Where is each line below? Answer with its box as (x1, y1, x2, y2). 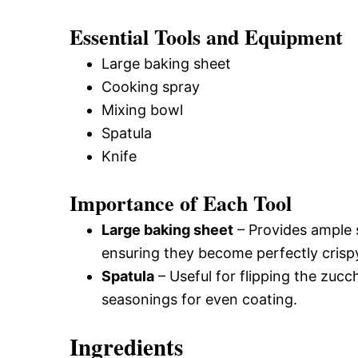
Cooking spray (101, 78, 200, 95)
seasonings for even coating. (101, 290, 297, 308)
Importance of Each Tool (70, 187, 292, 218)
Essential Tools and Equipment (70, 21, 343, 52)
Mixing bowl (101, 101, 183, 118)
